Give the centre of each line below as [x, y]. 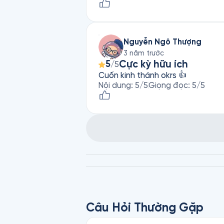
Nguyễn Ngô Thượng [162, 41]
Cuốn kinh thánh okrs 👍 [142, 75]
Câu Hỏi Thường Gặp [145, 208]
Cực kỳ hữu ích [153, 64]
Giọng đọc [168, 85]
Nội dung [115, 85]
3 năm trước [144, 53]
